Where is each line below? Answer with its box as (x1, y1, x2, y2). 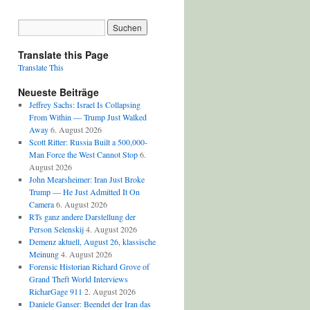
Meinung (28, 248, 59, 259)
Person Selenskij (28, 224, 84, 235)
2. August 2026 (84, 286, 136, 297)
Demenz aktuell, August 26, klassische (28, 236, 156, 247)
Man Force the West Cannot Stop (28, 149, 138, 160)
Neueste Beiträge (18, 85, 99, 99)
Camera (28, 199, 54, 210)
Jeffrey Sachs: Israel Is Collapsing (28, 99, 140, 110)
